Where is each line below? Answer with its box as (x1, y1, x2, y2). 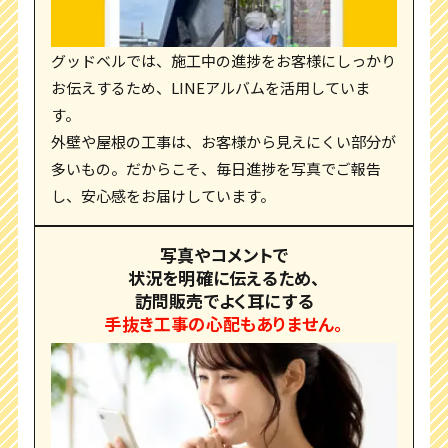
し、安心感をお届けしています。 (51, 184, 276, 206)
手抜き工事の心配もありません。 (104, 310, 344, 336)
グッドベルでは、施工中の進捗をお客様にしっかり (51, 49, 397, 71)
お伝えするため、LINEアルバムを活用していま (51, 76, 371, 98)
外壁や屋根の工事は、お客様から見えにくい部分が (51, 130, 397, 152)
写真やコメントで (159, 241, 289, 267)
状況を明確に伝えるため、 (127, 264, 321, 290)
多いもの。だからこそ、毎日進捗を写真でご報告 (51, 157, 382, 179)
